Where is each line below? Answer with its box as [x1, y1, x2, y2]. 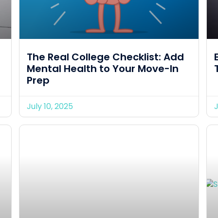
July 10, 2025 [27, 100, 73, 112]
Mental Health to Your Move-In [27, 61, 179, 75]
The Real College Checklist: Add [27, 50, 184, 64]
